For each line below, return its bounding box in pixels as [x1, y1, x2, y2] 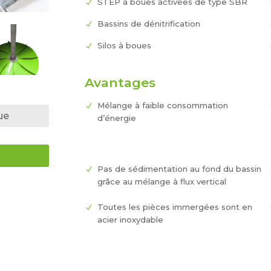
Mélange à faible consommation [97, 100, 229, 111]
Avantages [85, 75, 156, 91]
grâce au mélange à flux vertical [97, 177, 227, 187]
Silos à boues [97, 41, 152, 51]
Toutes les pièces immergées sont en [97, 202, 253, 212]
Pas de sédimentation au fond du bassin [97, 164, 262, 174]
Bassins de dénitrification [97, 19, 201, 29]
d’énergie [97, 113, 137, 123]
